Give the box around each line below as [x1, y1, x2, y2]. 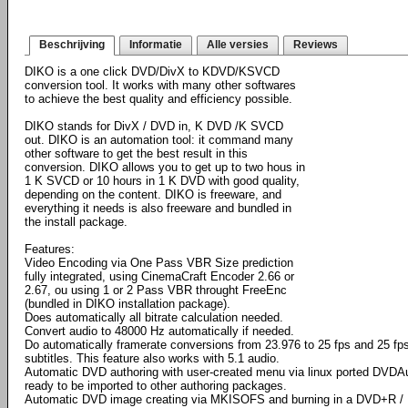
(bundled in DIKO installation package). [25, 297, 230, 311]
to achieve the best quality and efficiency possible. [25, 92, 292, 106]
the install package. [25, 215, 127, 229]
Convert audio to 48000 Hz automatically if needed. [25, 324, 294, 338]
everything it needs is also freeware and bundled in [25, 201, 291, 215]
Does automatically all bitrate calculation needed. [25, 311, 283, 324]
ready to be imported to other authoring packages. [25, 379, 287, 393]
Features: [25, 242, 75, 256]
